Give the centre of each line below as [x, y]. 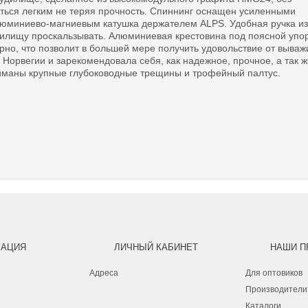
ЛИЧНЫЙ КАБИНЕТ [156, 247]
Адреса [104, 273]
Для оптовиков [274, 273]
